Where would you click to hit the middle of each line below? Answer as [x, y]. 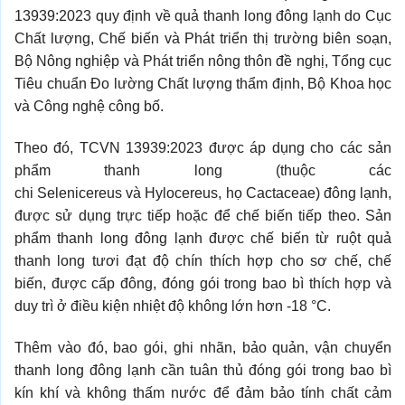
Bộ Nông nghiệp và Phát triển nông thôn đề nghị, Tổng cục [203, 61]
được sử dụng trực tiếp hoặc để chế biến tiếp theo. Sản [203, 216]
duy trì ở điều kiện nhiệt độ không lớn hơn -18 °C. [173, 306]
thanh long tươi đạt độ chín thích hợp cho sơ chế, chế [203, 261]
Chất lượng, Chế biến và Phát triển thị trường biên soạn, [203, 39]
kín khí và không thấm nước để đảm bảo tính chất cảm [203, 392]
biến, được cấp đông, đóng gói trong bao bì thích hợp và [203, 284]
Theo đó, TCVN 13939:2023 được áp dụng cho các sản [203, 148]
